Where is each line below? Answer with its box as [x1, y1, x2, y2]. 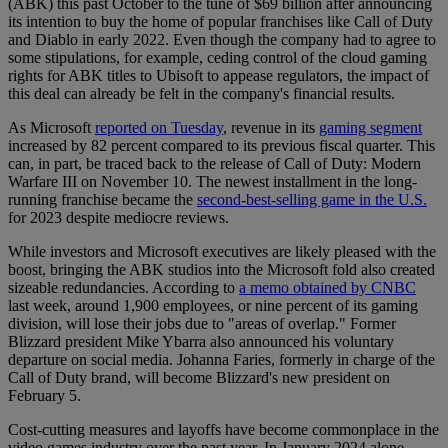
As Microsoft [8, 119, 95, 137]
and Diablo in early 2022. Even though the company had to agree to [8, 31, 436, 49]
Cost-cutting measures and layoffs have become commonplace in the [8, 421, 439, 439]
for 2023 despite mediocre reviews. [8, 209, 229, 227]
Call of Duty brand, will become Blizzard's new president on [8, 369, 390, 387]
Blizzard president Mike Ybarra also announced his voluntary [8, 333, 394, 351]
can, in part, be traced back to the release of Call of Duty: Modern [8, 155, 421, 173]
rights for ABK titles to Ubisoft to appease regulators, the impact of [8, 67, 429, 85]
